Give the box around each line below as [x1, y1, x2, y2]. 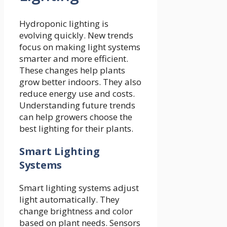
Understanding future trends [19, 99, 135, 111]
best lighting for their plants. [19, 123, 133, 135]
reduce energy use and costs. [19, 88, 135, 100]
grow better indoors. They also [19, 76, 141, 88]
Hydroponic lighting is [19, 18, 108, 30]
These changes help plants [19, 64, 125, 77]
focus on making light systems [19, 41, 140, 53]
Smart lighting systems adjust [19, 182, 139, 194]
